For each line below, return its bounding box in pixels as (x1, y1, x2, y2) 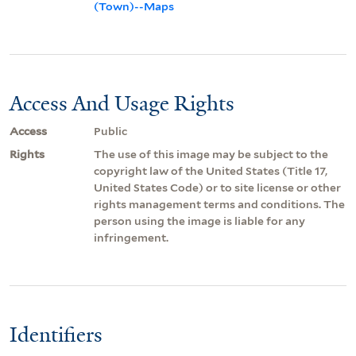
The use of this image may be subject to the (94, 147, 328, 161)
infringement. (94, 230, 168, 244)
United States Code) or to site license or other (94, 180, 341, 194)
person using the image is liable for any (94, 214, 305, 227)
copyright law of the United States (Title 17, (94, 164, 327, 177)
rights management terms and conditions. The (94, 197, 345, 211)
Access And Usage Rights (10, 89, 234, 117)
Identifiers (10, 320, 103, 348)
